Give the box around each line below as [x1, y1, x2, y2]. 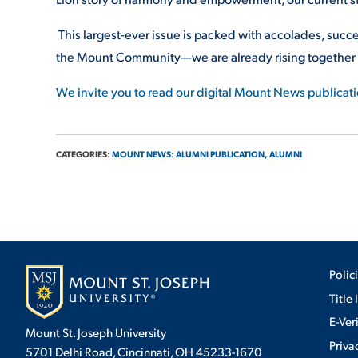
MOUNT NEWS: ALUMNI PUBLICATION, [112, 148, 268, 161]
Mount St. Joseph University [26, 324, 166, 340]
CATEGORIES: [56, 148, 112, 161]
